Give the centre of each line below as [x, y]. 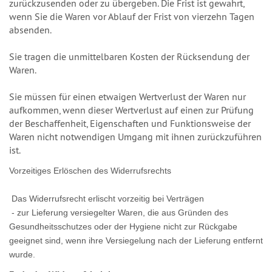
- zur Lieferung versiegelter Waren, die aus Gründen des [120, 212]
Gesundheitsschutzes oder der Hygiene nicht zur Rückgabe [123, 226]
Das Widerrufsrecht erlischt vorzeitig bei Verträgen [108, 199]
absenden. [30, 30]
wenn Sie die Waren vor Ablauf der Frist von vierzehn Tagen [132, 16]
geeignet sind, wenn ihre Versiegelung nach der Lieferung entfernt [136, 240]
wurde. [22, 254]
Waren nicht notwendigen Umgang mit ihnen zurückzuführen [135, 137]
